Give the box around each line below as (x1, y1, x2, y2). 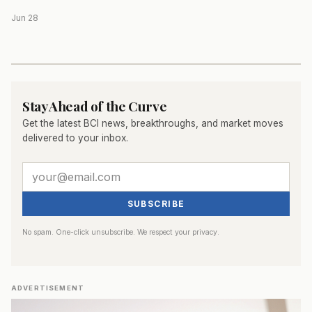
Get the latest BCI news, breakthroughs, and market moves (22, 118, 283, 130)
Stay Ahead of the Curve (22, 97, 167, 116)
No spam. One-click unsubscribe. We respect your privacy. (22, 228, 219, 237)
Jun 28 (11, 13, 38, 24)
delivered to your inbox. (22, 132, 128, 144)
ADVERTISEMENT (11, 284, 84, 292)
